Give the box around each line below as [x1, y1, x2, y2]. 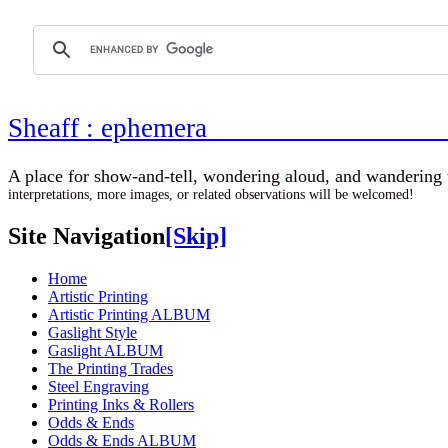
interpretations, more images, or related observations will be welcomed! [8, 186, 414, 202]
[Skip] [165, 222, 227, 249]
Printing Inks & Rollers [48, 395, 194, 413]
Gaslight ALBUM [48, 341, 163, 359]
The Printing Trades [48, 359, 173, 377]
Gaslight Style [48, 323, 137, 341]
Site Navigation [8, 222, 165, 249]
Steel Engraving [48, 377, 149, 395]
